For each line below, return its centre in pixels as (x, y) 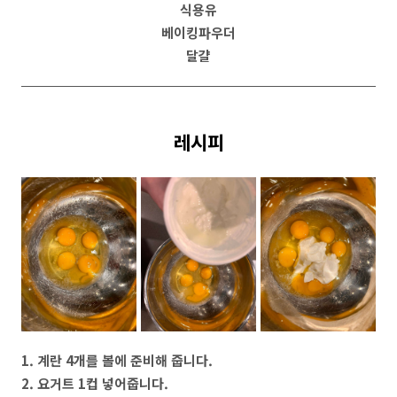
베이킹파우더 (198, 32)
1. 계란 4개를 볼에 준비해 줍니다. (117, 360)
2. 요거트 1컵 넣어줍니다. (95, 383)
